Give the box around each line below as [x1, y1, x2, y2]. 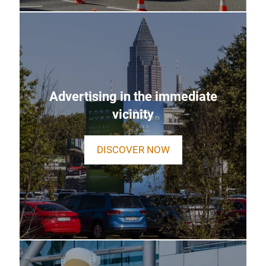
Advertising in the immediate [49, 88, 217, 104]
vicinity [112, 106, 154, 122]
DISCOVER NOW [96, 144, 170, 156]
